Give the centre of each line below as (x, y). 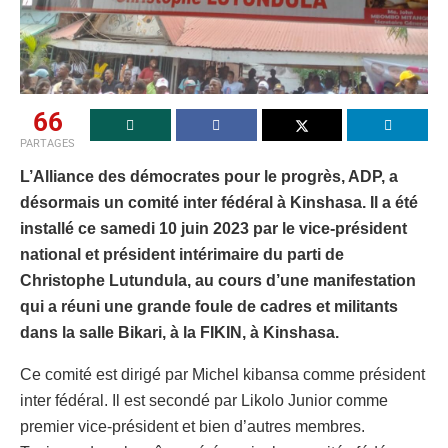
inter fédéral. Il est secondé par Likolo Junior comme (204, 400)
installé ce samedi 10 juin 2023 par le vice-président (213, 228)
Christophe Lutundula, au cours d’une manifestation (218, 280)
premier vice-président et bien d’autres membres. (192, 426)
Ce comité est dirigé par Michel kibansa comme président (222, 374)
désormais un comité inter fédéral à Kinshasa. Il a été (219, 202)
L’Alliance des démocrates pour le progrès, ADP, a (209, 176)
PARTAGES (47, 143)
